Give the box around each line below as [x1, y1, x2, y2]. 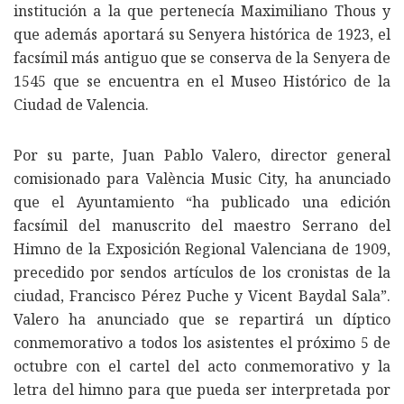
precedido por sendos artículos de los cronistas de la [14, 262, 390, 282]
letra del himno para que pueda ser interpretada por [14, 379, 390, 399]
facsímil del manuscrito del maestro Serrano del [14, 215, 390, 235]
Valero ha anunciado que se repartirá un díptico [14, 308, 390, 329]
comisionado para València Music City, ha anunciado [14, 168, 390, 188]
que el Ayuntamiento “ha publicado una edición [14, 191, 390, 212]
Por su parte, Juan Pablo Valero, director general [14, 144, 390, 165]
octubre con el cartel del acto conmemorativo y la [14, 355, 390, 376]
